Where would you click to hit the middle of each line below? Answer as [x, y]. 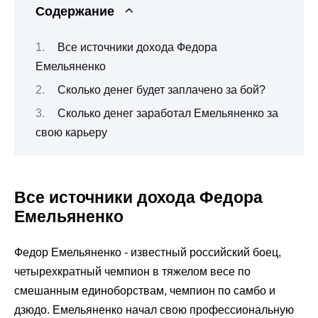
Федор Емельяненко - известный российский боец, [148, 252]
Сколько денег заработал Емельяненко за [168, 114]
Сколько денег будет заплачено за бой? [161, 90]
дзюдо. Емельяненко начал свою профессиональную [154, 309]
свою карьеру [71, 133]
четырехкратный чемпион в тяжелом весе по [132, 271]
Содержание [75, 12]
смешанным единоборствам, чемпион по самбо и [145, 290]
